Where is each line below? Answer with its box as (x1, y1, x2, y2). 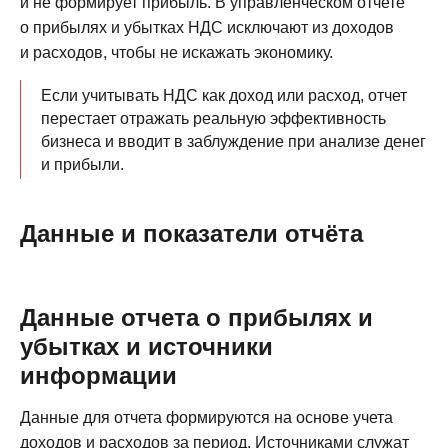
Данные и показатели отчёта (20, 219, 363, 247)
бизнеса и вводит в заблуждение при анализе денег (41, 132, 426, 150)
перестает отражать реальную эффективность (41, 109, 386, 127)
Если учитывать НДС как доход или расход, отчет (41, 86, 407, 104)
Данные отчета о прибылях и (20, 303, 373, 331)
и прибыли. (41, 155, 124, 173)
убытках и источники (20, 332, 273, 360)
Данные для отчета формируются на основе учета (20, 408, 393, 426)
